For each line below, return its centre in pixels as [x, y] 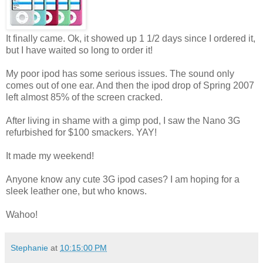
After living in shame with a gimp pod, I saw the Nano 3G [123, 121]
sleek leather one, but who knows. [76, 191]
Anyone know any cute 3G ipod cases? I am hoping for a [123, 180]
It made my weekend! [50, 156]
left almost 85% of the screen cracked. [84, 97]
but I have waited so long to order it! [79, 50]
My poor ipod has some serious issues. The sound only [120, 74]
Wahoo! [22, 215]
